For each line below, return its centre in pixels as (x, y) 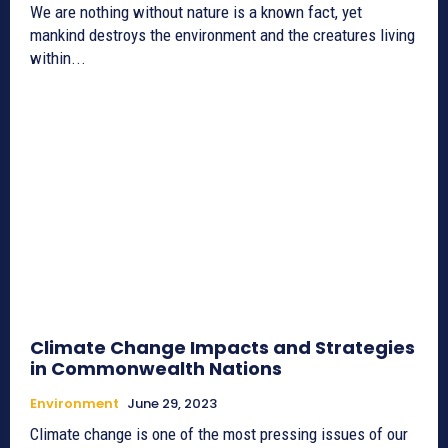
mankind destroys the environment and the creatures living (222, 35)
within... (58, 58)
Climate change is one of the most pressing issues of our (219, 434)
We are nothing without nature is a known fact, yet (196, 12)
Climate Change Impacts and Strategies (222, 348)
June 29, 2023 (172, 404)
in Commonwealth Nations (156, 369)
